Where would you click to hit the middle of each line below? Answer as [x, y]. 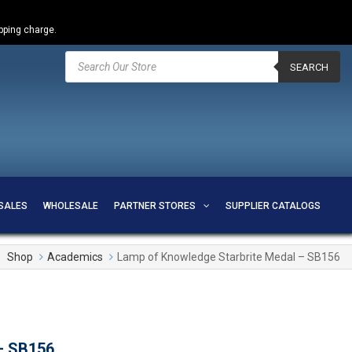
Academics [75, 257]
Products [87, 55]
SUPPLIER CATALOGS [273, 206]
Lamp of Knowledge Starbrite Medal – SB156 [229, 257]
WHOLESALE [70, 206]
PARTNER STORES [154, 206]
